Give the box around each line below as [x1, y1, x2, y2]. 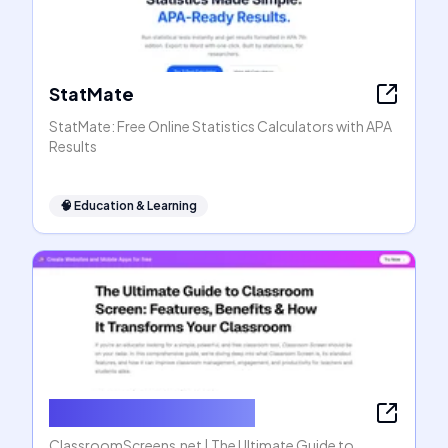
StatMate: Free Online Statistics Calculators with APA [49, 117, 392, 135]
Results [49, 137, 97, 155]
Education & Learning [74, 198, 197, 213]
